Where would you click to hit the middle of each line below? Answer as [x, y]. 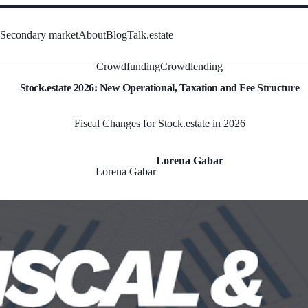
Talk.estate [151, 35]
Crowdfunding [128, 66]
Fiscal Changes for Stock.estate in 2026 [159, 123]
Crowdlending [191, 66]
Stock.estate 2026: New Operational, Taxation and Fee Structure [159, 88]
